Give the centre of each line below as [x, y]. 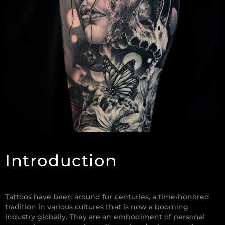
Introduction [61, 161]
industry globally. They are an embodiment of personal [105, 217]
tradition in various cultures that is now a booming [97, 207]
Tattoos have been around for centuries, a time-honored [107, 197]
